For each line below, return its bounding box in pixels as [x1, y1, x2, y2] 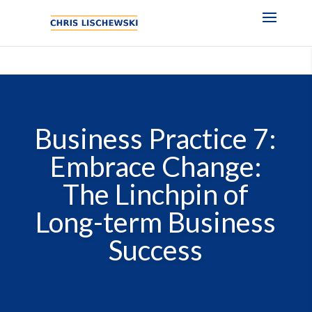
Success [109, 233, 203, 267]
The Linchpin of [63, 178, 249, 212]
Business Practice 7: [35, 122, 277, 156]
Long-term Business [36, 205, 276, 240]
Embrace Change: [49, 150, 262, 184]
